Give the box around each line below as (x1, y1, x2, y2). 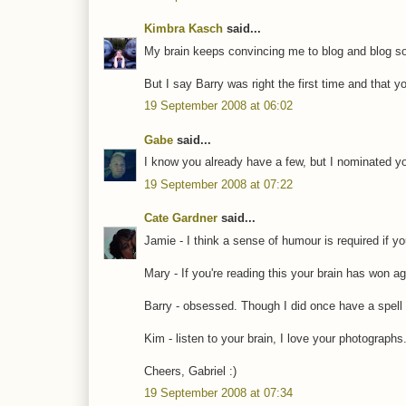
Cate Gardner (144, 211, 217, 226)
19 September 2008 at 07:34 (144, 386, 293, 401)
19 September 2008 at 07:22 (144, 177, 293, 191)
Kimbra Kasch (144, 22, 223, 36)
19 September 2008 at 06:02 (144, 99, 293, 113)
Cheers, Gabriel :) (144, 363, 237, 378)
